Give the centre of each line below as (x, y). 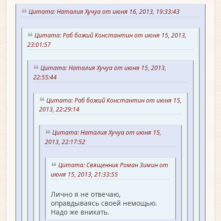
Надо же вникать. (80, 212)
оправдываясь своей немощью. (104, 203)
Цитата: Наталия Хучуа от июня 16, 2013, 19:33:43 (106, 12)
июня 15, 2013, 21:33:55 (86, 174)
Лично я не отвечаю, (86, 194)
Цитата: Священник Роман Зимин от (113, 165)
